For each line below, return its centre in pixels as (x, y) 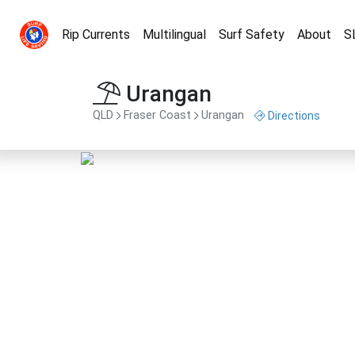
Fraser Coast (157, 116)
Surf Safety (252, 34)
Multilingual (174, 34)
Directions (294, 116)
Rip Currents (96, 34)
